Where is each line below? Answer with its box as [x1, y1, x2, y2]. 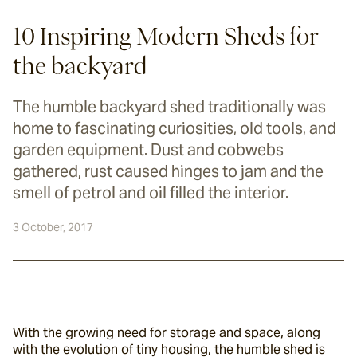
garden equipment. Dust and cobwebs [13, 139, 284, 160]
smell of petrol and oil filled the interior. [13, 182, 288, 203]
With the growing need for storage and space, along [13, 324, 320, 341]
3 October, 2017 [13, 220, 93, 234]
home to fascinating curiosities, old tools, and [13, 118, 336, 139]
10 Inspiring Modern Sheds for [13, 25, 319, 47]
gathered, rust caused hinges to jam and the [13, 161, 324, 182]
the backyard [13, 54, 147, 76]
